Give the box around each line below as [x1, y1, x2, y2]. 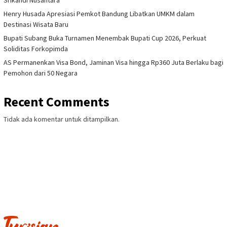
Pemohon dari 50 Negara [4, 68, 78, 78]
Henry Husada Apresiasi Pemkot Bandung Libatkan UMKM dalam [4, 9, 195, 18]
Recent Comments [4, 93, 109, 110]
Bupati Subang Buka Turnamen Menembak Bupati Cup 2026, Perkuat [4, 33, 206, 43]
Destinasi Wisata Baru [4, 19, 68, 29]
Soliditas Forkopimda [4, 44, 68, 53]
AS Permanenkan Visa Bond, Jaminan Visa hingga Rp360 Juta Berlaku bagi [4, 57, 223, 67]
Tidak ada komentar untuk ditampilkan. [4, 114, 120, 124]
